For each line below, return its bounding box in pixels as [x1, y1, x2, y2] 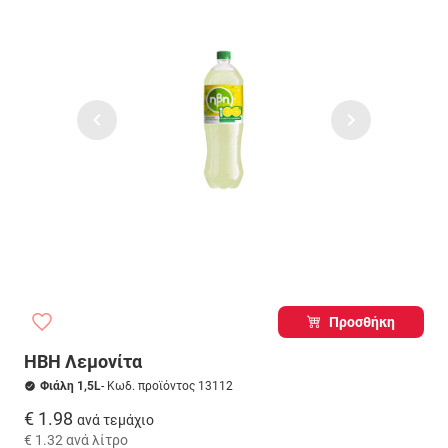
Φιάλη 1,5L [40, 379, 101, 393]
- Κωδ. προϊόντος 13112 [101, 379, 233, 393]
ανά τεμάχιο [77, 411, 154, 428]
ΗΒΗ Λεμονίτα [24, 351, 142, 372]
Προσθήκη [329, 314, 396, 330]
